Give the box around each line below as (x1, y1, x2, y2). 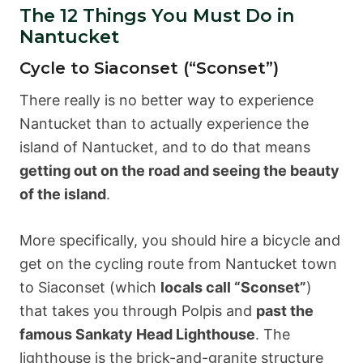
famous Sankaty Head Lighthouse (19, 326, 255, 344)
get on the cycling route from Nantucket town (19, 255, 337, 273)
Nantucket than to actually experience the (19, 115, 309, 133)
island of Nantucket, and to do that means (19, 139, 310, 156)
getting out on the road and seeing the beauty (19, 162, 340, 180)
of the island (19, 186, 106, 203)
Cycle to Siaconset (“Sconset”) (19, 58, 279, 79)
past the (256, 302, 314, 320)
